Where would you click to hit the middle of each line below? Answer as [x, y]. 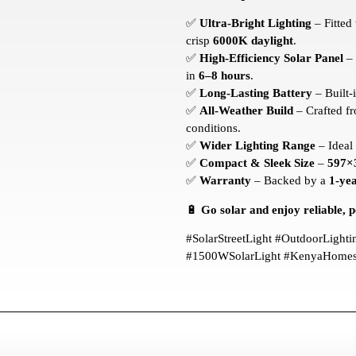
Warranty [225, 181]
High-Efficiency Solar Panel [271, 58]
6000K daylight [253, 41]
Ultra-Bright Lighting [255, 23]
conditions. [213, 128]
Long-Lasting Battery [256, 93]
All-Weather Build [246, 111]
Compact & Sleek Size [257, 163]
